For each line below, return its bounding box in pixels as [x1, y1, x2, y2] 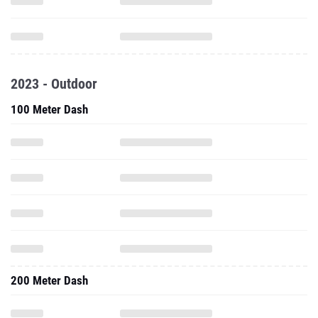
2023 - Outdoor [11, 75, 97, 92]
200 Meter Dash [11, 273, 88, 287]
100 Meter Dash [11, 102, 88, 116]
